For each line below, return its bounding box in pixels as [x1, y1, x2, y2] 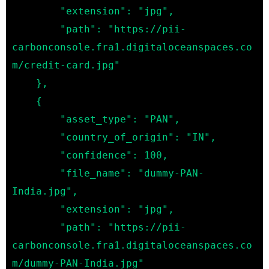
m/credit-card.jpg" [12, 59, 120, 71]
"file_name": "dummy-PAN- [12, 167, 60, 179]
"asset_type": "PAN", [12, 113, 60, 125]
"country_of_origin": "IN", [12, 131, 60, 143]
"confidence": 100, [12, 149, 60, 161]
